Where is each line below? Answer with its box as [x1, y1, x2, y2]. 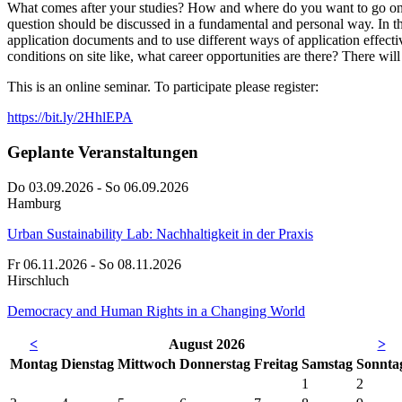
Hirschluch [7, 272, 69, 288]
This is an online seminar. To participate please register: [7, 79, 319, 95]
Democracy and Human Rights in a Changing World [7, 302, 305, 319]
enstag [75, 355, 114, 371]
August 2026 [169, 336, 245, 352]
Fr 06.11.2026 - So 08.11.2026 [7, 256, 181, 272]
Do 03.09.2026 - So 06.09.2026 [7, 179, 188, 195]
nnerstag [197, 355, 250, 371]
